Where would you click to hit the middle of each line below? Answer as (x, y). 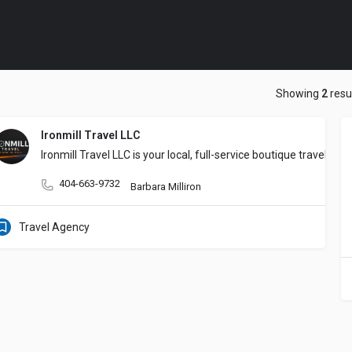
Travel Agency (54, 227)
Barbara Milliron (166, 187)
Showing (298, 93)
